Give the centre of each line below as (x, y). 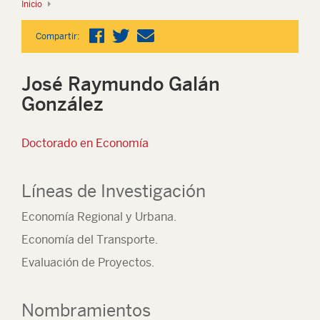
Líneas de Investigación (115, 191)
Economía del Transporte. (90, 240)
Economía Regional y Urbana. (99, 217)
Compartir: (57, 36)
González (62, 104)
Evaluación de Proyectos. (88, 262)
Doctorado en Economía (85, 143)
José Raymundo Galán (121, 84)
